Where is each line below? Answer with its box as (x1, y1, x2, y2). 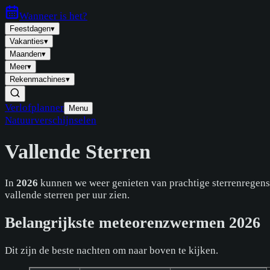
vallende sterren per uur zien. (5, 189, 130, 201)
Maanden (10, 49, 42, 58)
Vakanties (10, 37, 44, 46)
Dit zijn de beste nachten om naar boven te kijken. (5, 244, 218, 256)
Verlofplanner (5, 102, 64, 113)
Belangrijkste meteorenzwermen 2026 (5, 213, 260, 231)
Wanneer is (19, 10, 69, 22)
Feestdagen (10, 24, 51, 33)
